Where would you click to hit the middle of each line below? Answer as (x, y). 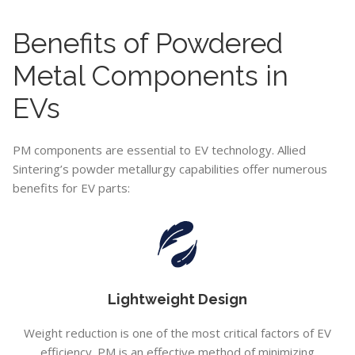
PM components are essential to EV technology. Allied (159, 149)
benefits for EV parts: (71, 187)
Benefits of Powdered (148, 43)
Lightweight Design (177, 300)
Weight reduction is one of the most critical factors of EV (177, 333)
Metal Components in (151, 75)
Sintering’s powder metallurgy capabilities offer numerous (170, 168)
